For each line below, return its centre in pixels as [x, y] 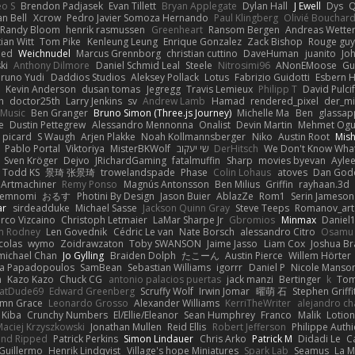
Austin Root [303, 136]
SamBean [101, 267]
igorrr [230, 267]
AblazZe [235, 196]
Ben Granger [59, 113]
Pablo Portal [32, 148]
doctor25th [34, 101]
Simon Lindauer [159, 338]
